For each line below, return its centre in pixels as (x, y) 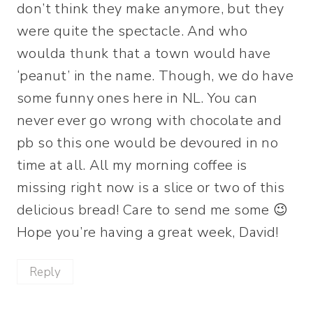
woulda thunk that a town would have (144, 54)
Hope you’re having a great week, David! (148, 233)
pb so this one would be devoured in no (148, 143)
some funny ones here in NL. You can (137, 99)
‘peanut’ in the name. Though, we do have (155, 76)
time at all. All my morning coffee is (132, 166)
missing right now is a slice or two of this (151, 188)
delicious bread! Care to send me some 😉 (153, 210)
